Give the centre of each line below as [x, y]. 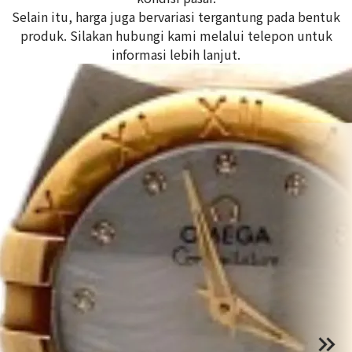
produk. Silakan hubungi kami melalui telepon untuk [176, 36]
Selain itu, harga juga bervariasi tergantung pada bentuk [176, 17]
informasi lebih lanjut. [176, 55]
